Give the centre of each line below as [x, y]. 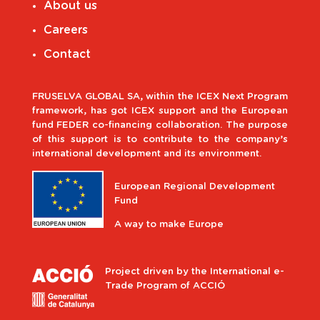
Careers [65, 30]
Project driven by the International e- [194, 271]
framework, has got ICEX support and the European [160, 111]
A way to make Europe [169, 224]
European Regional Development [194, 186]
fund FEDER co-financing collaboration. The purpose [160, 125]
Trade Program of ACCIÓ [165, 286]
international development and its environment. [146, 154]
